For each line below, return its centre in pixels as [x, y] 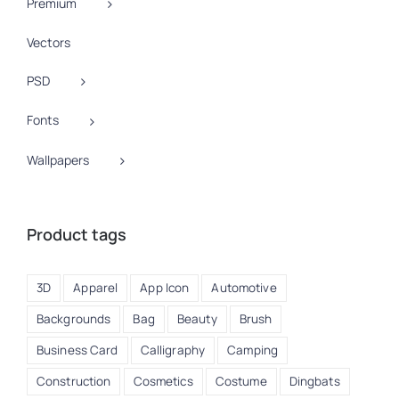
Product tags [77, 234]
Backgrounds [74, 318]
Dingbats [314, 381]
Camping [252, 350]
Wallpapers [58, 159]
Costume [241, 381]
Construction [74, 381]
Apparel [96, 287]
